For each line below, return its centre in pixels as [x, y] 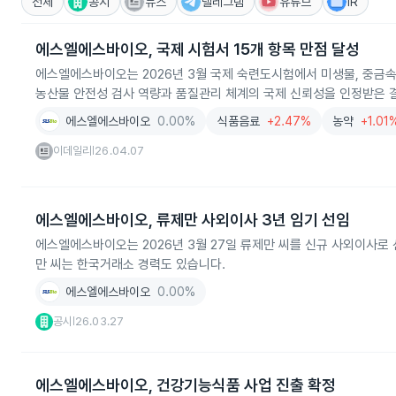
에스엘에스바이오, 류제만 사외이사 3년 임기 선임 [193, 220]
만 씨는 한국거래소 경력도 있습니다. [130, 264]
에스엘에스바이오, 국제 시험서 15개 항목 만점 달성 [198, 49]
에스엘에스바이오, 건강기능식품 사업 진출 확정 [186, 385]
